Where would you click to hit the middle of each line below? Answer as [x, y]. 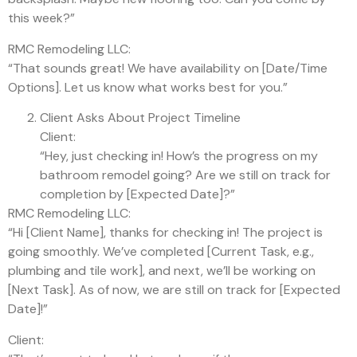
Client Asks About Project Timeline [140, 118]
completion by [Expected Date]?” [137, 194]
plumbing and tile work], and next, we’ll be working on [162, 271]
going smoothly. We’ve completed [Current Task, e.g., [161, 252]
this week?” [41, 18]
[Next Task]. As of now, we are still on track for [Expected [174, 290]
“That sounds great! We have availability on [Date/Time [168, 68]
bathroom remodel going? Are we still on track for [185, 175]
